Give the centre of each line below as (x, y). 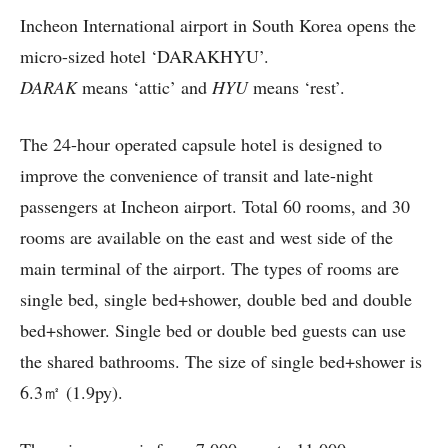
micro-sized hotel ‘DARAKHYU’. (144, 55)
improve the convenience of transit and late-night (196, 174)
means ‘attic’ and (144, 86)
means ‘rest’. (296, 86)
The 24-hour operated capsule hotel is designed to (201, 143)
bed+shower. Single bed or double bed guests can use (213, 329)
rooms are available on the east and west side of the (206, 236)
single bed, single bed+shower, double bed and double (216, 298)
